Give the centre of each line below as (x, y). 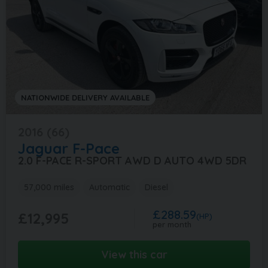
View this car (134, 254)
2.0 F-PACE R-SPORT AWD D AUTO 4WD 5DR (132, 160)
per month (172, 224)
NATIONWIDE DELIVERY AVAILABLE (85, 97)
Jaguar (43, 148)
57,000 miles (49, 187)
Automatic (109, 187)
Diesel (156, 187)
